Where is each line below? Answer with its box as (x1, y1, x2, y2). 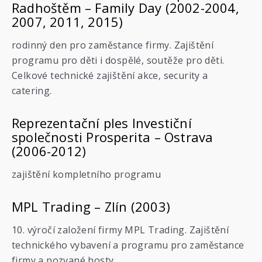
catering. (12, 84, 52, 97)
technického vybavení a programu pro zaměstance (12, 239, 244, 251)
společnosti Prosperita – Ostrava (12, 128, 213, 146)
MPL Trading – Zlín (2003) (12, 198, 170, 215)
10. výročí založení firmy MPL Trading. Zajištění (12, 223, 229, 236)
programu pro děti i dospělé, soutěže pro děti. (12, 54, 225, 67)
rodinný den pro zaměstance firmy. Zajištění (12, 39, 214, 51)
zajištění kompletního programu (12, 168, 161, 181)
